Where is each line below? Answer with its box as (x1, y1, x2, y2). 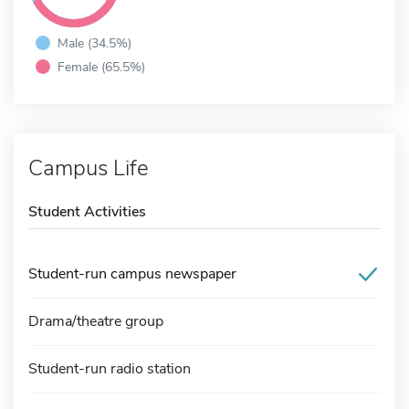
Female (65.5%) (58, 57, 145, 76)
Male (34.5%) (58, 33, 131, 52)
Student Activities (28, 201, 146, 222)
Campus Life (28, 152, 149, 183)
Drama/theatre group (28, 310, 163, 331)
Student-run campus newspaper (28, 263, 236, 284)
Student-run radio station (28, 358, 191, 379)
